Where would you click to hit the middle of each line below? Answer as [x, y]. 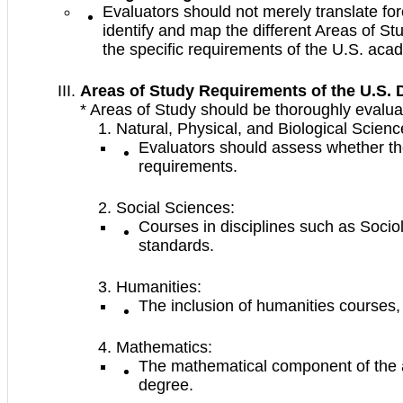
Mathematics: [164, 348]
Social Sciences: [175, 208]
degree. [166, 385]
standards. [176, 246]
